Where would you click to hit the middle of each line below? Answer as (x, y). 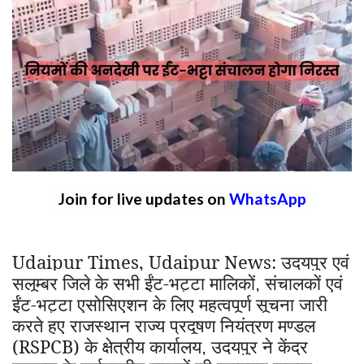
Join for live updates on (143, 199)
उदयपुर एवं (315, 262)
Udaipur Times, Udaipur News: (147, 262)
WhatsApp (267, 199)
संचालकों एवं (304, 283)
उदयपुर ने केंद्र (260, 347)
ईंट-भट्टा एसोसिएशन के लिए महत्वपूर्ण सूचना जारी (170, 304)
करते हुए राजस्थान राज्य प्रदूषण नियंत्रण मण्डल (164, 325)
